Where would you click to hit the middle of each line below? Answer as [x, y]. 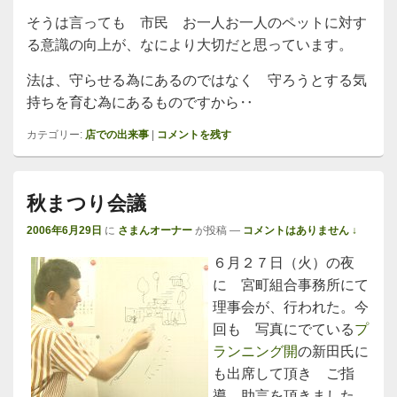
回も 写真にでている [284, 329]
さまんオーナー [155, 230]
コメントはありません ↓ [300, 230]
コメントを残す [194, 135]
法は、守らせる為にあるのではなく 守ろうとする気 [197, 80]
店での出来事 [117, 135]
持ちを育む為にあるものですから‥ [140, 102]
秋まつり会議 [86, 203]
